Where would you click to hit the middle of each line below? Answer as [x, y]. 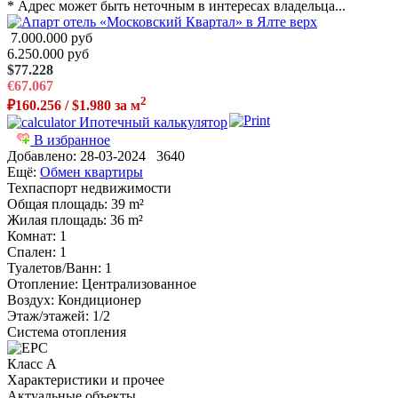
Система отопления [67, 332]
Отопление [41, 284]
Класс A [32, 364]
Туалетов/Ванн [52, 268]
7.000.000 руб [50, 37]
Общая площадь [56, 204]
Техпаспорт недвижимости [89, 188]
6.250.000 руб [48, 53]
